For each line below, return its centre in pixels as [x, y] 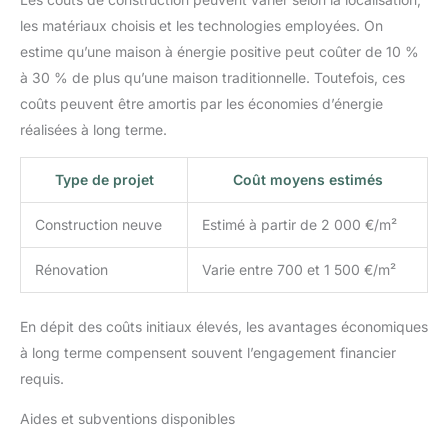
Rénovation [71, 270]
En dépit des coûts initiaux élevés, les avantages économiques [224, 327]
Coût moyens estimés [307, 180]
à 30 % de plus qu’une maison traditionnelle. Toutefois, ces [212, 78]
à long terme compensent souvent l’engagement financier [208, 353]
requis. [42, 379]
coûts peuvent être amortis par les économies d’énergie [201, 104]
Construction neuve [98, 225]
